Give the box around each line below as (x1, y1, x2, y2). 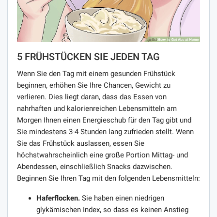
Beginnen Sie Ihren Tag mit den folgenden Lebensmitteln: (17, 173, 200, 183)
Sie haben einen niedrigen (80, 193, 164, 202)
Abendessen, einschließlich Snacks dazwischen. (17, 162, 172, 171)
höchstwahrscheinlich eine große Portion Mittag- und (17, 150, 188, 159)
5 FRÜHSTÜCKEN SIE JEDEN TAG (17, 50, 160, 62)
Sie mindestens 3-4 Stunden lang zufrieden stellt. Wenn (17, 127, 194, 136)
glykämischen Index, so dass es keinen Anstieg (36, 205, 188, 214)
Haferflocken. (36, 193, 80, 202)
